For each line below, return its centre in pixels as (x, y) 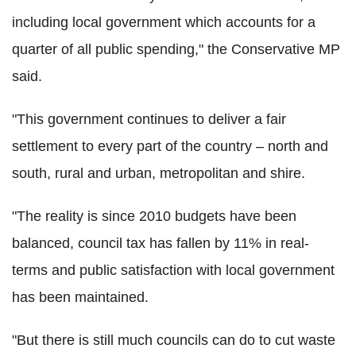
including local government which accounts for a (164, 22)
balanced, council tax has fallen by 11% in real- (161, 243)
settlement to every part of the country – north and (170, 146)
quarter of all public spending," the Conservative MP (176, 49)
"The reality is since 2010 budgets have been (154, 216)
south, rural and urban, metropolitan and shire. (159, 173)
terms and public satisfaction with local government (173, 270)
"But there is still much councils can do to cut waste (174, 340)
